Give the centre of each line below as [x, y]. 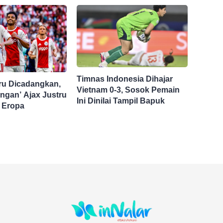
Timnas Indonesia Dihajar [125, 79]
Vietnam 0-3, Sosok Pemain [128, 90]
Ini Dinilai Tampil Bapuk [121, 101]
